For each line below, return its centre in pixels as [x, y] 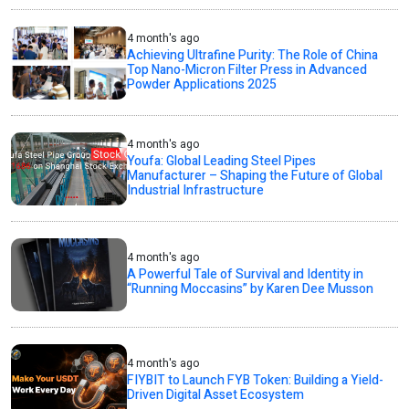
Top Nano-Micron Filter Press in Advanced [247, 70]
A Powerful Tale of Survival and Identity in [246, 275]
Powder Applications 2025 [202, 85]
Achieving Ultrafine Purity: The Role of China [253, 56]
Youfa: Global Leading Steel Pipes [222, 162]
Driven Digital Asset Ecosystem [216, 395]
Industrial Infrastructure [196, 191]
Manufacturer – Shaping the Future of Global [255, 176]
